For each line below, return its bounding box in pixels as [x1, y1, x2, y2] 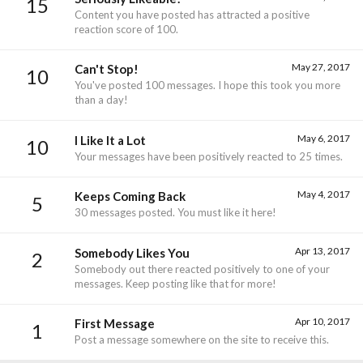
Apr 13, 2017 [295, 244, 350, 257]
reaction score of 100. [75, 22, 178, 36]
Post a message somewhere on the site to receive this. [75, 333, 329, 347]
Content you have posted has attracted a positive [75, 7, 310, 21]
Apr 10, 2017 [295, 315, 350, 328]
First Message [75, 316, 155, 331]
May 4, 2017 [297, 188, 350, 201]
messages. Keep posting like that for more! [75, 276, 276, 290]
